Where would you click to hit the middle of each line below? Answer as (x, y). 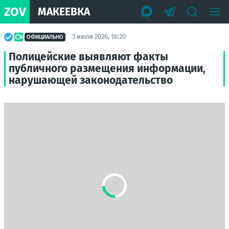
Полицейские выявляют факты (88, 57)
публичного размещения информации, (107, 68)
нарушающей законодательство (91, 80)
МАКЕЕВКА (64, 12)
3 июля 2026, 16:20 (99, 37)
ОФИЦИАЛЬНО (45, 37)
